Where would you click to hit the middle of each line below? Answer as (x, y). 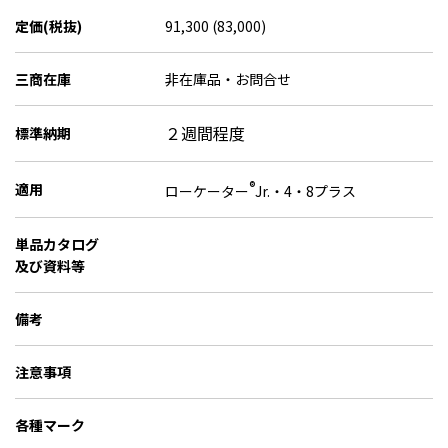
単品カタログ (57, 244)
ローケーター (207, 190)
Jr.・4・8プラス (305, 190)
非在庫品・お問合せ (228, 79)
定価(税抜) (48, 26)
